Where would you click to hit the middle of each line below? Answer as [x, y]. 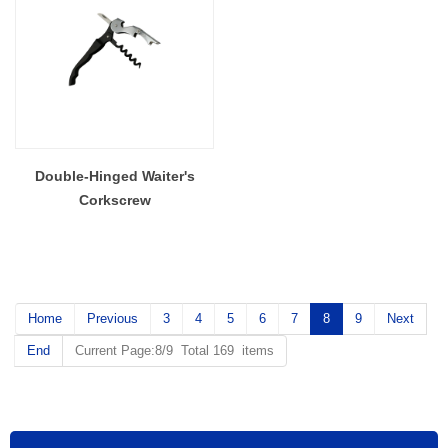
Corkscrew [114, 199]
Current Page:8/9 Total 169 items [174, 350]
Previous [112, 318]
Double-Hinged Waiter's [114, 175]
